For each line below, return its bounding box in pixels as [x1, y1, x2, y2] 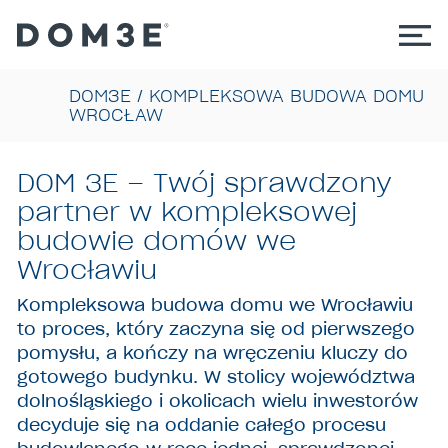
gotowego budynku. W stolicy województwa [17, 365, 416, 388]
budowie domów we [17, 224, 297, 258]
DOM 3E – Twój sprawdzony [17, 166, 393, 200]
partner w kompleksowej [17, 195, 358, 229]
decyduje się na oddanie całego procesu [17, 413, 387, 436]
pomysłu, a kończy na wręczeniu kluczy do [17, 341, 409, 364]
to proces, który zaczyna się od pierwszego [17, 317, 416, 340]
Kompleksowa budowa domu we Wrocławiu [17, 293, 414, 316]
